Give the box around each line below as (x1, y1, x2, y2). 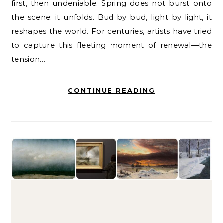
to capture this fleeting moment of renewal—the (11, 40, 212, 50)
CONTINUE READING (68, 86, 155, 95)
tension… (11, 54, 46, 64)
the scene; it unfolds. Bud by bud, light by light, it (11, 12, 212, 22)
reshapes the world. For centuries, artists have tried (11, 26, 212, 36)
